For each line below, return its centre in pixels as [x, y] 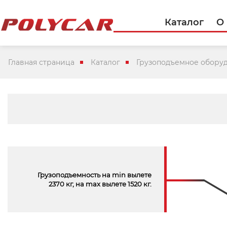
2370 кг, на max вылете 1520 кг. [100, 184]
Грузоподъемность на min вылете [94, 175]
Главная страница [41, 62]
